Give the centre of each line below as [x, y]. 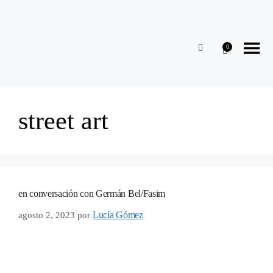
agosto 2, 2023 [47, 215]
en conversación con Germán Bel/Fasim [92, 193]
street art [63, 121]
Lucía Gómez [118, 214]
